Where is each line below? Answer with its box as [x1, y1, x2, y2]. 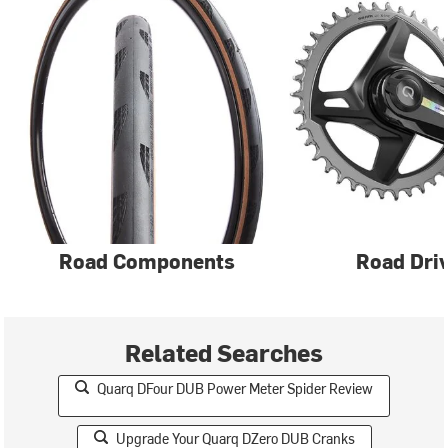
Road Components [58, 247, 235, 274]
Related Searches [125, 336, 323, 368]
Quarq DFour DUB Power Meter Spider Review [97, 379, 373, 398]
